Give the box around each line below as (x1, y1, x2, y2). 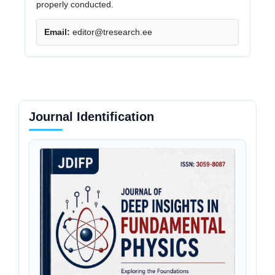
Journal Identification (29, 110, 154, 124)
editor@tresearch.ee (72, 27, 152, 37)
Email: (44, 27, 70, 37)
